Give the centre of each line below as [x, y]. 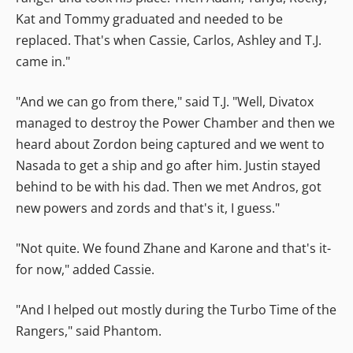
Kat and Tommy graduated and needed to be [149, 19]
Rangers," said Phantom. [89, 331]
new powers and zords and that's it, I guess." [148, 208]
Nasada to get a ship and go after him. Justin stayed [168, 165]
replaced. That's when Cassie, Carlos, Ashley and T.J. [169, 40]
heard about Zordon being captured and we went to [170, 144]
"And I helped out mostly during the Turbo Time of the [176, 309]
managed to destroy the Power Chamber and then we [175, 123]
